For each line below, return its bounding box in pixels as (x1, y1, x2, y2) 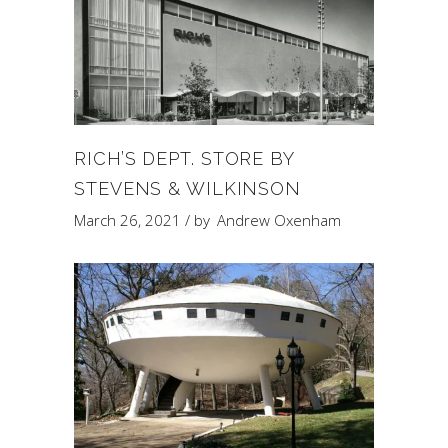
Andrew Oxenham (217, 210, 341, 230)
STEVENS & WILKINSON (74, 178, 302, 199)
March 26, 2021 (74, 210, 181, 230)
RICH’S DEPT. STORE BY (74, 148, 294, 169)
